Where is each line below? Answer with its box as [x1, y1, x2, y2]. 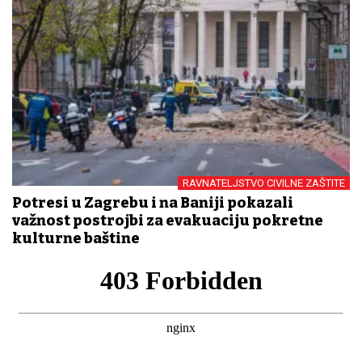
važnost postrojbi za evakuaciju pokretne [12, 212, 323, 230]
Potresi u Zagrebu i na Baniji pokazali [12, 194, 293, 213]
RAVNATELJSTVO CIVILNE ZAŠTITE [183, 177, 345, 190]
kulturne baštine [12, 229, 140, 248]
